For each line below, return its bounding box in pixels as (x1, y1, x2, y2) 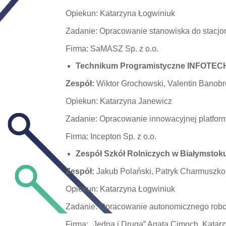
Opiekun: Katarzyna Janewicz (65, 97, 172, 105)
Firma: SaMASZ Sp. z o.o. (65, 44, 158, 53)
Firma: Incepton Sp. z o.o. (65, 132, 156, 141)
